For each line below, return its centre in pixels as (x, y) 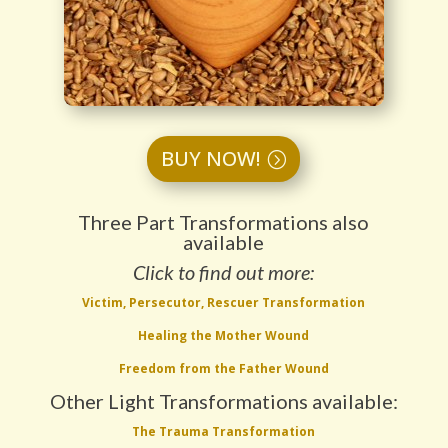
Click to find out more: (224, 272)
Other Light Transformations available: (223, 401)
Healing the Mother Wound (224, 336)
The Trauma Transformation (224, 432)
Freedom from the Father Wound (223, 369)
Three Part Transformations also (224, 222)
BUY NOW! (211, 159)
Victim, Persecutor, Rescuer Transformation (224, 303)
